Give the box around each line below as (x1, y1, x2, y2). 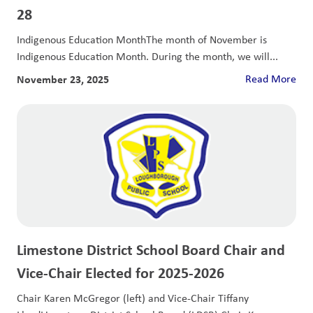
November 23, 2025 (17, 71, 109, 87)
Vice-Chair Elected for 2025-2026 (17, 262, 224, 283)
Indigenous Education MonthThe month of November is (17, 32, 267, 48)
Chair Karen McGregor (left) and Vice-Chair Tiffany (17, 291, 249, 305)
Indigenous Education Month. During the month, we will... (17, 49, 278, 64)
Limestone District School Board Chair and (17, 239, 285, 260)
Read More (245, 71, 296, 87)
